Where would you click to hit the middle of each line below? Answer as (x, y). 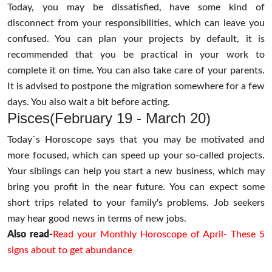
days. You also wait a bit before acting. (89, 102)
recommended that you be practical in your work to (136, 54)
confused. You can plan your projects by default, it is (136, 39)
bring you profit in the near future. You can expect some (136, 187)
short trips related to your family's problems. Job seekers (136, 202)
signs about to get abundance (70, 250)
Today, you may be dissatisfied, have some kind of (136, 7)
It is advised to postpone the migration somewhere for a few (136, 86)
